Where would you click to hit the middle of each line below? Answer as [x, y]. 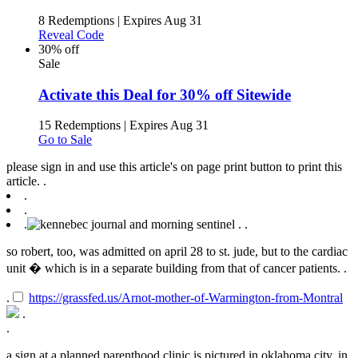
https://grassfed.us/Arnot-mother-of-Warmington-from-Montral [186, 298]
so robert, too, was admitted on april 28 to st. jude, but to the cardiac [177, 252]
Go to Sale [65, 140]
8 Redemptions [76, 20]
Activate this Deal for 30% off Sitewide [165, 94]
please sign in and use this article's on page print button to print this [174, 167]
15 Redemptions [80, 125]
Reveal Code [71, 34]
